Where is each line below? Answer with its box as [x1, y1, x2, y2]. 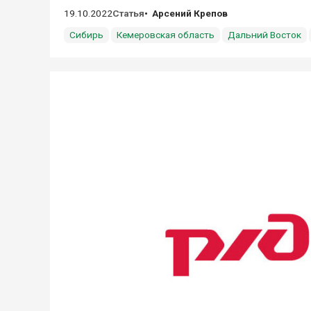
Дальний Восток [228, 29, 301, 40]
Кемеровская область [117, 29, 215, 40]
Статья [112, 8, 144, 19]
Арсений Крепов [152, 8, 228, 19]
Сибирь [69, 29, 103, 40]
